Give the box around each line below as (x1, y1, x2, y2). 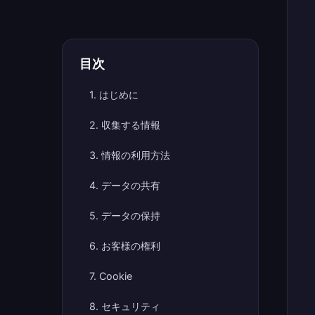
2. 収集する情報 (89, 119, 160, 131)
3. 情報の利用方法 (89, 149, 170, 161)
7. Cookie (89, 270, 132, 282)
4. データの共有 (89, 179, 160, 191)
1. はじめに (89, 89, 139, 101)
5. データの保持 (89, 210, 160, 221)
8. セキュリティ (89, 300, 160, 312)
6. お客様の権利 (89, 240, 160, 252)
